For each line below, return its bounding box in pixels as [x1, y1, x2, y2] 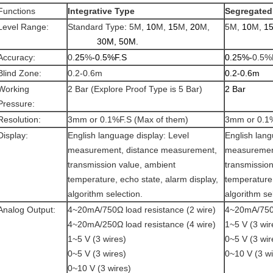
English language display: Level [68, 130, 189, 140]
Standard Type [68, 22, 124, 32]
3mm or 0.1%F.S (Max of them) [68, 115, 188, 124]
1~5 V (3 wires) [68, 234, 126, 244]
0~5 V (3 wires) [68, 249, 126, 258]
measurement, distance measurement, [68, 145, 217, 155]
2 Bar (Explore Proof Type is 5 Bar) [68, 84, 202, 94]
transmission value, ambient [68, 160, 175, 169]
